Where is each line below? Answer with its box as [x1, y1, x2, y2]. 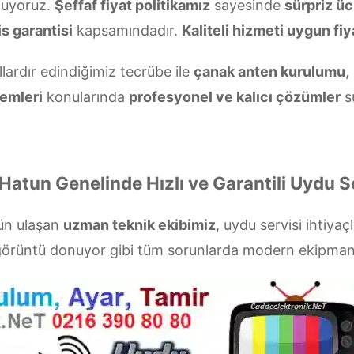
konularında [43, 88, 129, 105]
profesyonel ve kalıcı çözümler [129, 88, 341, 105]
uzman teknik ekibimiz [62, 217, 216, 233]
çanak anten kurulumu [193, 63, 345, 80]
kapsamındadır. [73, 22, 182, 39]
